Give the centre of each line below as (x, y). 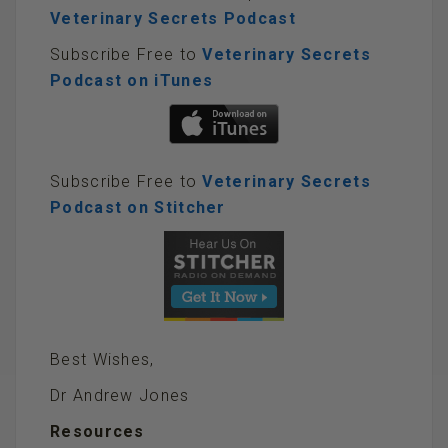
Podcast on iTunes (132, 80)
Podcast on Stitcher (138, 208)
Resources (97, 431)
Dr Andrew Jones (120, 395)
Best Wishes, (102, 359)
